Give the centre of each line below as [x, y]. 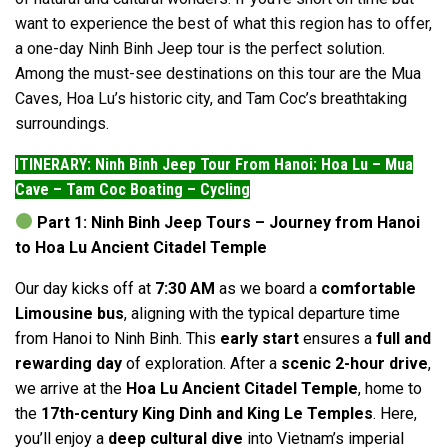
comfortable [368, 288]
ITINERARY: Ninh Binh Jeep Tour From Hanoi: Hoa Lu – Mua [214, 164]
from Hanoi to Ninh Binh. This [117, 338]
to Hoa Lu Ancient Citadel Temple [141, 247]
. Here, [395, 413]
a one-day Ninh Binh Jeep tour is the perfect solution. [200, 48]
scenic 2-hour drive [354, 363]
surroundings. [62, 123]
